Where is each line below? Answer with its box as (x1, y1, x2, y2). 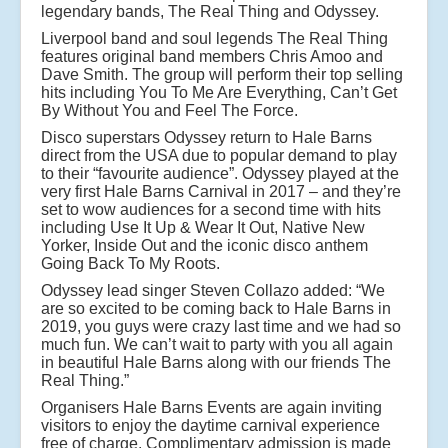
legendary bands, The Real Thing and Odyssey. (41, 3, 379, 21)
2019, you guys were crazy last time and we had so (41, 318, 401, 336)
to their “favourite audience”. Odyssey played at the (41, 165, 399, 183)
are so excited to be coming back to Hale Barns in (41, 300, 391, 318)
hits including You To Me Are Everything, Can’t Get (41, 84, 397, 102)
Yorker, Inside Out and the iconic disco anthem (41, 237, 368, 255)
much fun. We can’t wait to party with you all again (41, 336, 393, 354)
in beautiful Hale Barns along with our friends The (41, 354, 391, 372)
